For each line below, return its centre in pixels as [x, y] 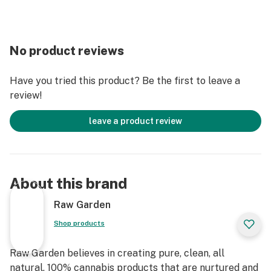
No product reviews [67, 51]
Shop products [79, 223]
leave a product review [135, 121]
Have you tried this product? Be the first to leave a [125, 81]
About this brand [68, 183]
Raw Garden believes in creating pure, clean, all [117, 253]
